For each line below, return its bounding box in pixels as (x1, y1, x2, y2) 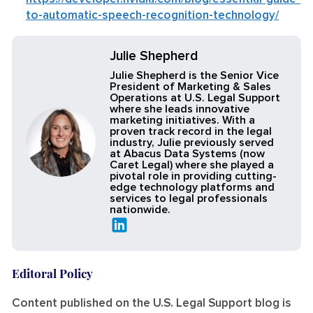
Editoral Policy (12, 265, 93, 281)
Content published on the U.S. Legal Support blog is (12, 298, 291, 310)
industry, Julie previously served (110, 136, 274, 148)
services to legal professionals (110, 192, 268, 204)
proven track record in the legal (110, 125, 272, 137)
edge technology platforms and (110, 181, 275, 193)
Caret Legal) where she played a (110, 159, 274, 170)
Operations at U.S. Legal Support (110, 92, 280, 103)
